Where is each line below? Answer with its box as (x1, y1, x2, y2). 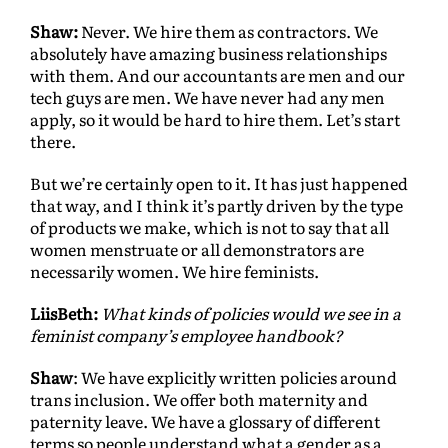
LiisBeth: (30, 301, 98, 326)
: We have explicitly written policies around (73, 365, 397, 390)
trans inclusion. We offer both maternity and (30, 387, 368, 412)
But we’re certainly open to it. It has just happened (30, 171, 408, 196)
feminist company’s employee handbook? (30, 323, 343, 348)
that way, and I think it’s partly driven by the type (30, 193, 403, 218)
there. (30, 129, 76, 154)
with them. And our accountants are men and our (30, 63, 405, 88)
